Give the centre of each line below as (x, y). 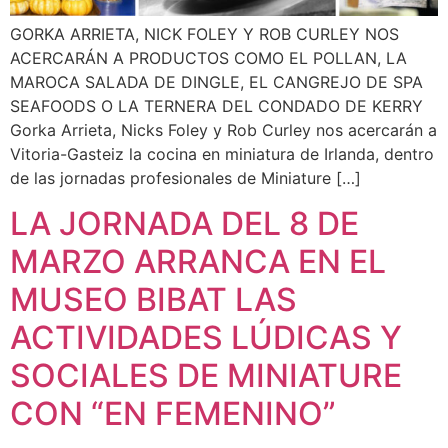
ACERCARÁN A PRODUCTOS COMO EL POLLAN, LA (208, 58)
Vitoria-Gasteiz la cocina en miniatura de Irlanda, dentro (222, 154)
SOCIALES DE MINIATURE (206, 375)
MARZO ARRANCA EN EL (198, 261)
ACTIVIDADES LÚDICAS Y (206, 337)
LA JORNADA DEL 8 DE (184, 223)
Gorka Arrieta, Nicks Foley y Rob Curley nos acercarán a (223, 130)
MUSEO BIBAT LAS (153, 299)
